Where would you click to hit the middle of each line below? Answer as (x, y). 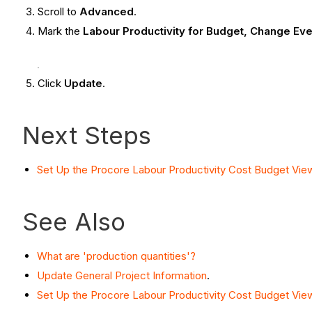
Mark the (61, 31)
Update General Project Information (122, 276)
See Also (74, 222)
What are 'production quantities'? (116, 256)
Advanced (107, 11)
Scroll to (59, 11)
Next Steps (87, 135)
